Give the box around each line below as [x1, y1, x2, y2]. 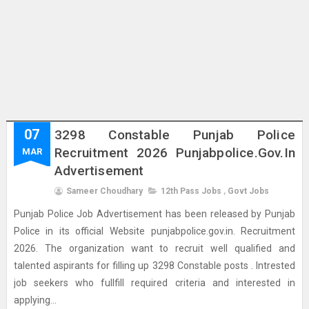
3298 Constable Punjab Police [54, 127, 296, 143]
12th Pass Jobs [160, 186, 221, 196]
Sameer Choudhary [66, 186, 143, 196]
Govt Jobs [227, 186, 269, 196]
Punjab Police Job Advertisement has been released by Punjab [13, 208, 296, 219]
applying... [13, 295, 57, 306]
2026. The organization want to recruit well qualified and [13, 243, 296, 254]
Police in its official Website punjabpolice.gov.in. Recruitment [13, 226, 296, 237]
